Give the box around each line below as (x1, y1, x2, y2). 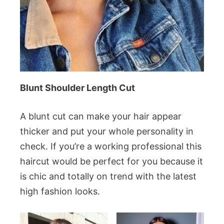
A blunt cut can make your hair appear (20, 111, 181, 122)
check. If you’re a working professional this (20, 141, 201, 152)
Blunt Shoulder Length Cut (20, 82, 135, 93)
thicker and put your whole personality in (20, 126, 193, 137)
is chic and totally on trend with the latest (20, 171, 196, 182)
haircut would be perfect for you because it (20, 156, 203, 167)
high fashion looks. (20, 186, 100, 197)
